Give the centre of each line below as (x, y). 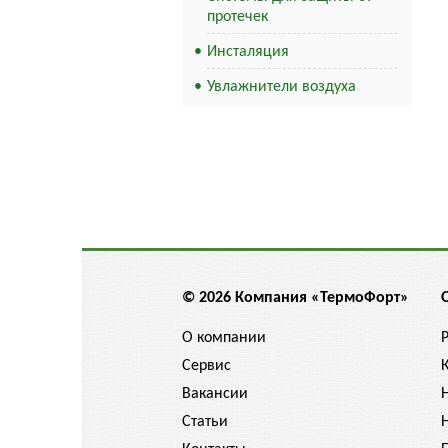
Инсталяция (248, 52)
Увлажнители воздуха (281, 87)
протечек (237, 17)
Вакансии (215, 394)
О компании (224, 338)
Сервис (206, 366)
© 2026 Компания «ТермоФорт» (295, 298)
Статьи (205, 422)
